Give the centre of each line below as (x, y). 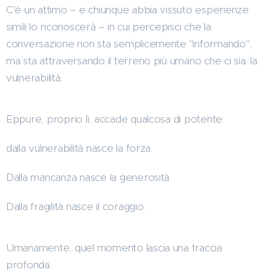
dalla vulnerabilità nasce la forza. (79, 148)
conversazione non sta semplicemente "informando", (129, 43)
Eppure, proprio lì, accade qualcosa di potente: (115, 119)
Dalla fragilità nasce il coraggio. (76, 206)
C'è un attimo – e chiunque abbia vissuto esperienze (127, 9)
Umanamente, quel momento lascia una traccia (114, 247)
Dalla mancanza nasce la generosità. (89, 177)
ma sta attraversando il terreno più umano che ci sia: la (132, 60)
